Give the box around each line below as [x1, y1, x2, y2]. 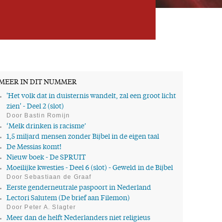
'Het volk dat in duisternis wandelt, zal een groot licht [6, 93, 176, 100]
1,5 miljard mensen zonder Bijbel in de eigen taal [6, 134, 160, 140]
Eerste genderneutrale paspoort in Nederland [6, 184, 152, 191]
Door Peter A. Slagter [6, 203, 76, 211]
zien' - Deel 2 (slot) [6, 104, 64, 111]
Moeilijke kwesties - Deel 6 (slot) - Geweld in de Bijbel [6, 165, 173, 171]
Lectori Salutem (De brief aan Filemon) [6, 195, 130, 202]
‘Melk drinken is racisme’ [6, 123, 87, 130]
